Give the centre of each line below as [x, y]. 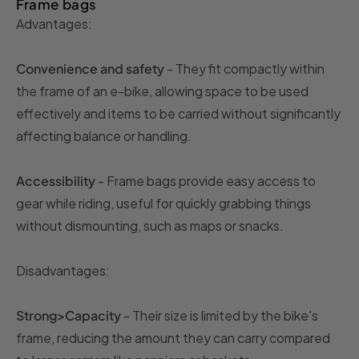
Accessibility [56, 180]
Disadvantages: [63, 270]
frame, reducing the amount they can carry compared [173, 337]
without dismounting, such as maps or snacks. [150, 225]
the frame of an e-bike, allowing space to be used [162, 91]
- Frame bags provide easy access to [206, 180]
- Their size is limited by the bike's [220, 315]
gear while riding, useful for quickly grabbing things [163, 203]
